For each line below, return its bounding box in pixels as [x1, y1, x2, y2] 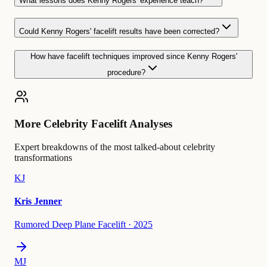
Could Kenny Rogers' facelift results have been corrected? [19, 26, 219, 36]
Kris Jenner [14, 196, 62, 207]
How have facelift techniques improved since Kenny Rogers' [30, 51, 237, 61]
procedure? [107, 67, 145, 77]
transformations [14, 152, 72, 163]
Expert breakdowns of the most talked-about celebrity [14, 141, 215, 152]
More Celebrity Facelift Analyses [14, 117, 172, 131]
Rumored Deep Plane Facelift [14, 219, 126, 230]
